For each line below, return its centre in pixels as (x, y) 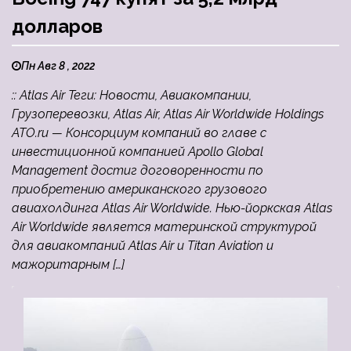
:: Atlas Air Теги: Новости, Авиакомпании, (132, 96)
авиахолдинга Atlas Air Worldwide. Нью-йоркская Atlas (172, 208)
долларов (57, 27)
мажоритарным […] (68, 265)
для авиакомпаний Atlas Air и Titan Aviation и (143, 246)
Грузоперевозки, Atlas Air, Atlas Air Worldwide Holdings (168, 114)
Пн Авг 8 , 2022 (58, 66)
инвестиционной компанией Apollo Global (138, 152)
